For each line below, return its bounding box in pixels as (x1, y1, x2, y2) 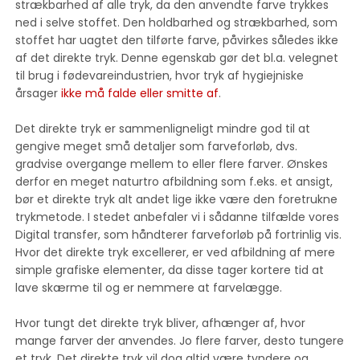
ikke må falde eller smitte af (61, 84, 219, 101)
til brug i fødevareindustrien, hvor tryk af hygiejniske (15, 67, 305, 84)
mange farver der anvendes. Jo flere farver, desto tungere (15, 332, 345, 349)
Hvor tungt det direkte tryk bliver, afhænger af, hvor (15, 314, 306, 331)
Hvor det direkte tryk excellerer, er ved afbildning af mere (15, 243, 336, 260)
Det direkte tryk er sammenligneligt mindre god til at (15, 120, 311, 137)
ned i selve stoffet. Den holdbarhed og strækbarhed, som (15, 14, 338, 31)
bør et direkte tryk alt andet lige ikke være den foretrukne (15, 190, 338, 207)
